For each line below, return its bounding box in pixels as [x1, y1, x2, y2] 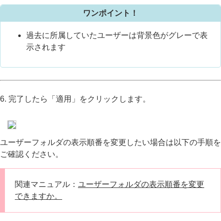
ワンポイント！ [83, 8, 138, 17]
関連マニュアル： [15, 180, 78, 188]
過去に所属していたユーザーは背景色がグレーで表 [26, 31, 208, 39]
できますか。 [15, 191, 62, 200]
